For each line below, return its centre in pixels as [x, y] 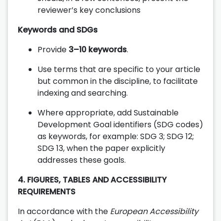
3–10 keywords [98, 49]
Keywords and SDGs [58, 30]
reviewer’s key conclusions [89, 10]
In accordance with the [64, 211]
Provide [53, 49]
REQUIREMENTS [47, 191]
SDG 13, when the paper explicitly [101, 148]
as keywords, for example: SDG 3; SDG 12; [116, 136]
